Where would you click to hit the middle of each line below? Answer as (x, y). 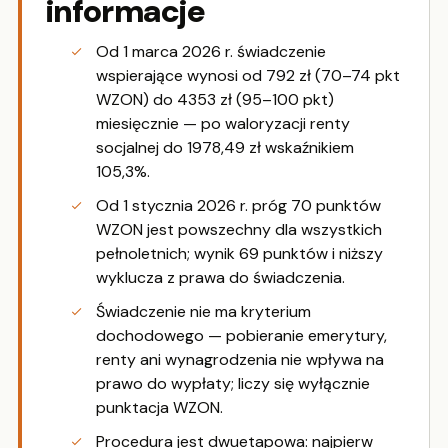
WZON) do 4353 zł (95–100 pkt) (215, 100)
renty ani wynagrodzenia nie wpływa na (240, 360)
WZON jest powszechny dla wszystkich (239, 230)
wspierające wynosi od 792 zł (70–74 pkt (248, 76)
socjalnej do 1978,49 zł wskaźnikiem (225, 148)
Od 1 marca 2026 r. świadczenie (211, 52)
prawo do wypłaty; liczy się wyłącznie (233, 384)
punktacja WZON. (159, 408)
